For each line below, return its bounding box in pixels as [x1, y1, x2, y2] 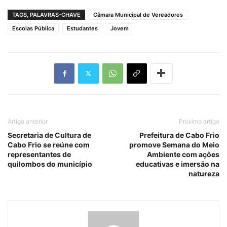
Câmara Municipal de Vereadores [93, 11, 183, 18]
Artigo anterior [8, 117, 48, 125]
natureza [188, 169, 219, 178]
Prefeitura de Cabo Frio [139, 130, 219, 139]
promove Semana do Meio [129, 140, 219, 149]
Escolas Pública [12, 24, 54, 32]
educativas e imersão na [136, 159, 219, 168]
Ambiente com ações [147, 149, 219, 159]
